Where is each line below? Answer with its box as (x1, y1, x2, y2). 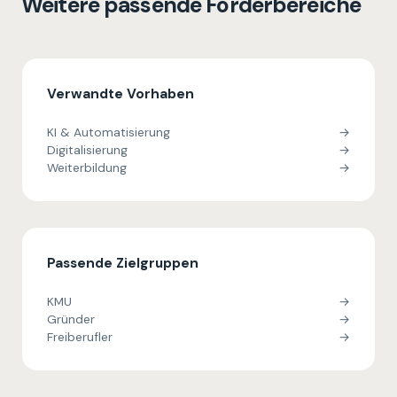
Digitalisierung (47, 142, 128, 158)
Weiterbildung (47, 160, 127, 175)
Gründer (47, 311, 95, 327)
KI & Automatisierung (47, 124, 170, 140)
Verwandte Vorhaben (47, 85, 194, 103)
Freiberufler (47, 329, 113, 345)
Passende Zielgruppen (47, 254, 198, 272)
